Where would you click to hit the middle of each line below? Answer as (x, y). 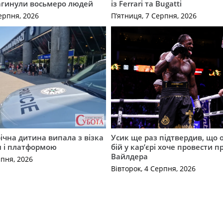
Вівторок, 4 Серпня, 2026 (154, 169)
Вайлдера (130, 156)
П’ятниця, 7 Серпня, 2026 (154, 16)
